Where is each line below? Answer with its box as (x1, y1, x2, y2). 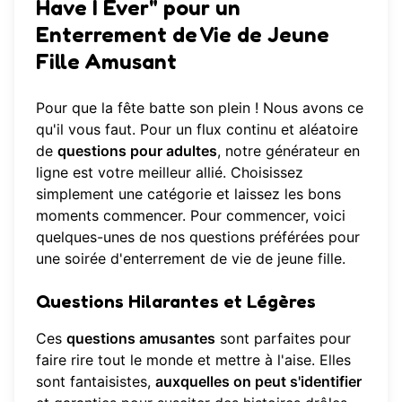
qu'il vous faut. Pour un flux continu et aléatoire (36, 119, 358, 138)
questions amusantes (66, 328, 215, 347)
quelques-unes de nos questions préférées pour (36, 227, 360, 246)
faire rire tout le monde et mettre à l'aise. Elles (36, 350, 351, 369)
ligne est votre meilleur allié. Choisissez (36, 162, 303, 181)
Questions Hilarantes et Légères (36, 290, 316, 312)
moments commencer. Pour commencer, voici (36, 205, 345, 224)
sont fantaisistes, (36, 371, 155, 390)
